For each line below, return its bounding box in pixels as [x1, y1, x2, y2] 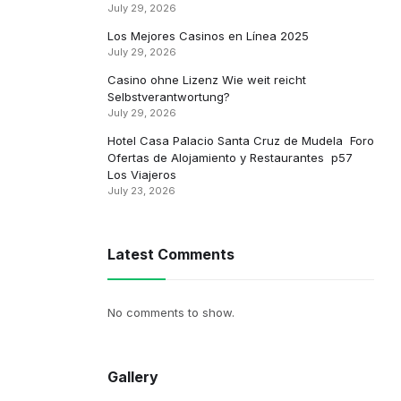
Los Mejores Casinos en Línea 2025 [107, 29, 309, 43]
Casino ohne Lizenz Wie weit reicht [107, 73, 306, 87]
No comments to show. [107, 305, 235, 320]
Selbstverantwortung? [107, 90, 230, 104]
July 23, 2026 [107, 184, 175, 197]
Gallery [107, 368, 158, 386]
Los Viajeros [107, 167, 176, 182]
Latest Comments [107, 245, 235, 263]
